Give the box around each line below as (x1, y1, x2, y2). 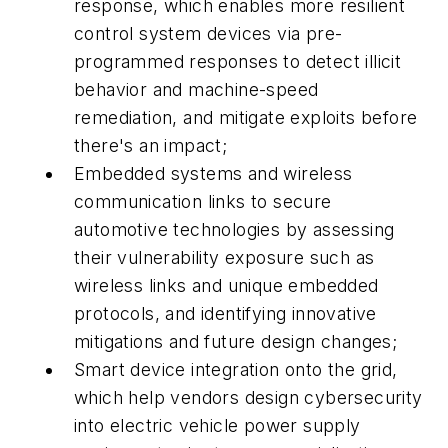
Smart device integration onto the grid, (74, 358, 398, 380)
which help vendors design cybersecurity (74, 386, 423, 408)
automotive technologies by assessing (74, 218, 395, 240)
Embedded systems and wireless (74, 162, 353, 184)
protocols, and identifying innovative (74, 302, 377, 324)
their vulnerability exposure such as (74, 246, 375, 268)
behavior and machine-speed (74, 78, 319, 100)
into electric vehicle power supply (74, 414, 361, 436)
